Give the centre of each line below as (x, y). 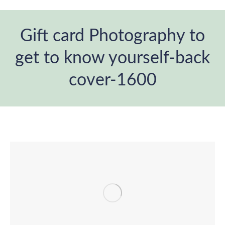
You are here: (137, 99)
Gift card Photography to (113, 36)
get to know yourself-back (113, 58)
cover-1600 (113, 80)
